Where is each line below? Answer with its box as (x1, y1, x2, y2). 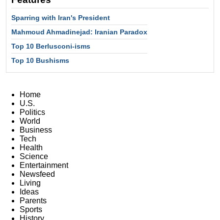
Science (20, 152, 48, 161)
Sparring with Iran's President (11, 14, 110, 22)
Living (20, 179, 41, 188)
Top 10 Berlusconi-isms (11, 42, 90, 51)
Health (20, 143, 43, 152)
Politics (20, 108, 45, 117)
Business (20, 126, 52, 135)
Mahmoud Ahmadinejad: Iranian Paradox (11, 28, 147, 36)
